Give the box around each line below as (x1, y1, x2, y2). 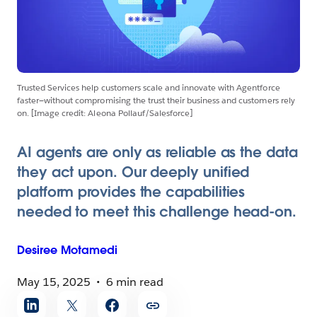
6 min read (106, 275, 164, 289)
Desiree (17, 243, 58, 258)
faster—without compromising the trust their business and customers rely (17, 94, 295, 106)
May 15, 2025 (17, 275, 91, 289)
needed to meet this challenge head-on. (17, 202, 296, 221)
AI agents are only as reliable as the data (17, 143, 298, 161)
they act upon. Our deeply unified (17, 163, 250, 181)
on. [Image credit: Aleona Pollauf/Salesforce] (17, 107, 193, 119)
